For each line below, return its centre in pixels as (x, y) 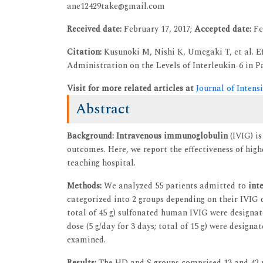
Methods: (85, 186)
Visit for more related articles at (131, 88)
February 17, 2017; (159, 29)
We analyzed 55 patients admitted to (176, 186)
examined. (86, 240)
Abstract (103, 109)
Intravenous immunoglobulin (172, 136)
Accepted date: (224, 29)
